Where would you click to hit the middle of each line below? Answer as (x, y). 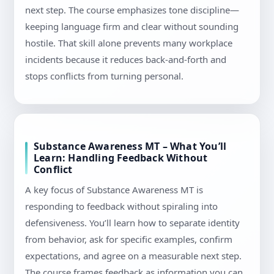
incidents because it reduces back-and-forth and (126, 60)
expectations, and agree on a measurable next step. (133, 256)
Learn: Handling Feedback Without (121, 158)
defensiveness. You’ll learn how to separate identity (132, 223)
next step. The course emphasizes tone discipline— (132, 10)
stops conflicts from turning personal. (104, 76)
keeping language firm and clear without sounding (132, 27)
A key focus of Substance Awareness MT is (114, 190)
